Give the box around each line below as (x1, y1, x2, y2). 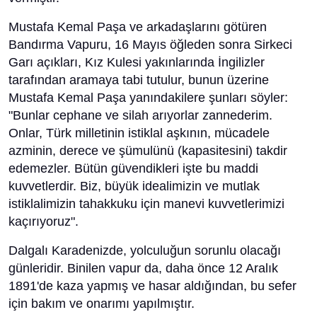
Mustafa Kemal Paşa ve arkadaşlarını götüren (8, 20, 267, 34)
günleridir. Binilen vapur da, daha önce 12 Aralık (8, 261, 278, 275)
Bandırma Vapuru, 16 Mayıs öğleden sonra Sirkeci (8, 38, 292, 52)
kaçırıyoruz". (8, 214, 79, 229)
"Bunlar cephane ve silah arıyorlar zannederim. (8, 108, 272, 122)
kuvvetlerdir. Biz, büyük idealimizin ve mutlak (8, 179, 260, 193)
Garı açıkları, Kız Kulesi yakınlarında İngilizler (8, 55, 265, 69)
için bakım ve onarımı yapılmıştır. (8, 296, 195, 311)
